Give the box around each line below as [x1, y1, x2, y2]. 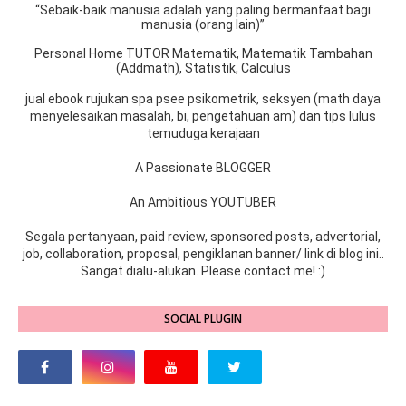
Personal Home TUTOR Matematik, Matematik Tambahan [34, 46, 372, 62]
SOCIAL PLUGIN [164, 311, 242, 327]
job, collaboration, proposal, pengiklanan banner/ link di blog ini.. [22, 246, 384, 262]
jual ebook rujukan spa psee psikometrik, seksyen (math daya [25, 92, 381, 107]
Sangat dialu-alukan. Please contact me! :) [81, 264, 325, 279]
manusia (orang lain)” [141, 17, 265, 33]
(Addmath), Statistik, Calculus [115, 61, 291, 76]
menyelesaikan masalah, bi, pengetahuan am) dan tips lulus [30, 109, 376, 124]
